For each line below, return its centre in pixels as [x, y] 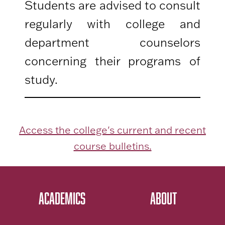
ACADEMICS [62, 198]
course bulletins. [113, 146]
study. [41, 80]
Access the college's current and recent [113, 130]
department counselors [113, 42]
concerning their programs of [113, 61]
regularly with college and [113, 24]
